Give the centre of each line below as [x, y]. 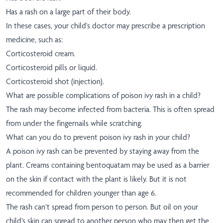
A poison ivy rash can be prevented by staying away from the [103, 151]
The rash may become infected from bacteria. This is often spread [110, 110]
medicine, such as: [34, 40]
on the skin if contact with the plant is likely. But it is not [96, 179]
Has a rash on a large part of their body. [68, 12]
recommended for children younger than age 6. [81, 193]
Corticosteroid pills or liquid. [52, 68]
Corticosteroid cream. [41, 54]
